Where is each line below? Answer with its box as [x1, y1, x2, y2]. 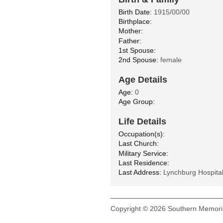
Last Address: [118, 168, 161, 176]
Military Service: [118, 149, 168, 157]
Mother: [118, 27, 143, 35]
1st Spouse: [118, 46, 156, 54]
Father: [118, 36, 141, 45]
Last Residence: [118, 158, 169, 167]
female [158, 56, 182, 64]
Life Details [118, 116, 166, 127]
